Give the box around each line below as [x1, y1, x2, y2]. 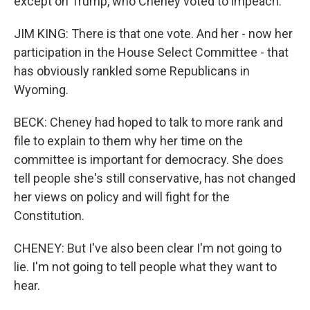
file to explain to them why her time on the [14, 134, 243, 148]
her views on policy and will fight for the [14, 190, 230, 204]
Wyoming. [14, 82, 69, 97]
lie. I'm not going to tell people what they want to [14, 259, 277, 274]
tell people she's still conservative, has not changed [14, 171, 295, 185]
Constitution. [14, 208, 84, 223]
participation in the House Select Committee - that [14, 45, 289, 60]
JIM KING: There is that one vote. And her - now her [14, 26, 293, 41]
